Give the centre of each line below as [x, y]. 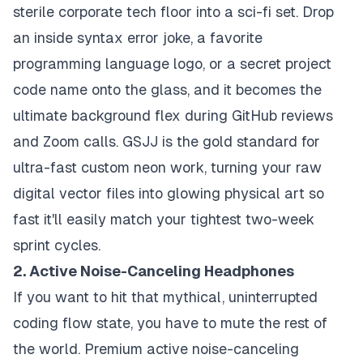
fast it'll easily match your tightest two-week [164, 220]
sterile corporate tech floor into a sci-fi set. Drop [173, 12]
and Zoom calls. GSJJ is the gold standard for [167, 142]
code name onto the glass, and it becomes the [167, 90]
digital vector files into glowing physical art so [169, 194]
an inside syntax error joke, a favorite [138, 38]
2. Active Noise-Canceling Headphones [154, 271]
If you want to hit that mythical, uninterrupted [165, 297]
